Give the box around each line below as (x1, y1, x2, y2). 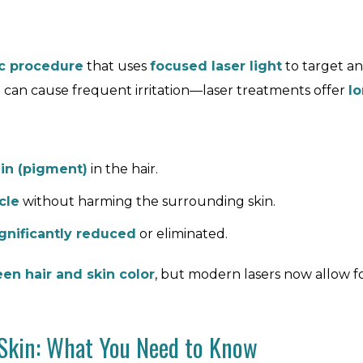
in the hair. (88, 161, 158, 177)
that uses (83, 58, 150, 74)
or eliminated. (136, 226, 228, 241)
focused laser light (150, 58, 282, 74)
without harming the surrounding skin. (19, 194, 275, 209)
